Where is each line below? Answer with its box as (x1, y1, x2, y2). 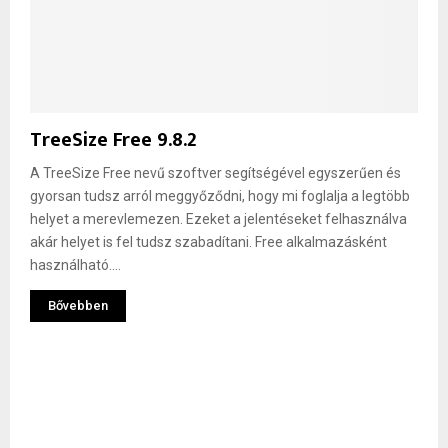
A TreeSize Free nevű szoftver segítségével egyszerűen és (30, 165, 401, 182)
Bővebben (48, 298, 108, 314)
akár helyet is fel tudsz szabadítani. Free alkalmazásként (30, 234, 387, 251)
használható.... (30, 257, 121, 274)
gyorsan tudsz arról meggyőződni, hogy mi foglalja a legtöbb (30, 188, 410, 205)
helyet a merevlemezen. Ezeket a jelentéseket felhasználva (30, 211, 407, 228)
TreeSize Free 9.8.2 (30, 123, 197, 158)
